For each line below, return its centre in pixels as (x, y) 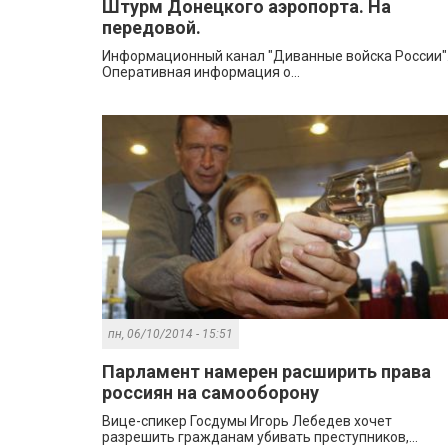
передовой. (151, 28)
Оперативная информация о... (201, 72)
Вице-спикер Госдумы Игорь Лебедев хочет (247, 421)
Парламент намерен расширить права (266, 372)
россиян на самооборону (210, 393)
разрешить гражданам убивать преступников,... (260, 437)
